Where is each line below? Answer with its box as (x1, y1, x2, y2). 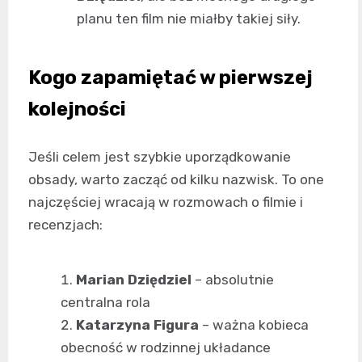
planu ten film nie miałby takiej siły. (77, 11, 301, 27)
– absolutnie (192, 271, 274, 288)
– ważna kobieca (199, 317, 309, 334)
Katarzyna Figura (76, 317, 199, 334)
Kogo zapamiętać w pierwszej (28, 66, 313, 90)
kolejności (28, 98, 126, 121)
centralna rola (61, 294, 150, 311)
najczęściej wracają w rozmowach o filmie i (28, 194, 303, 211)
